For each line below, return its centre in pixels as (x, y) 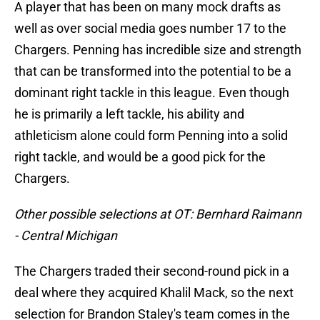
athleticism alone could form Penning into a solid (151, 136)
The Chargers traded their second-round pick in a (152, 271)
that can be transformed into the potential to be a (153, 71)
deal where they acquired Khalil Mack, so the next (154, 293)
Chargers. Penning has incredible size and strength (158, 50)
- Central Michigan (66, 236)
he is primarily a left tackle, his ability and (129, 114)
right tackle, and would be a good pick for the (140, 157)
